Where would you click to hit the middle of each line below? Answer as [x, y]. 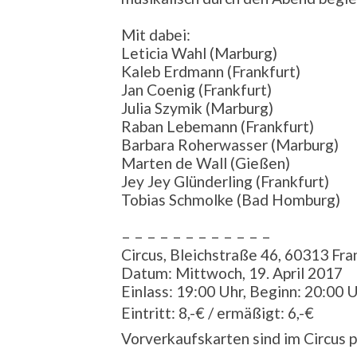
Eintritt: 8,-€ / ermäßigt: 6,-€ [218, 312]
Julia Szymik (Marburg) [197, 108]
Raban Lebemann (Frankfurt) [218, 126]
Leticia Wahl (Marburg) [199, 53]
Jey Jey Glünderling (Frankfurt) [225, 181]
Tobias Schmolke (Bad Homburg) [231, 199]
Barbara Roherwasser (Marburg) [230, 144]
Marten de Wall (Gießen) [206, 163]
